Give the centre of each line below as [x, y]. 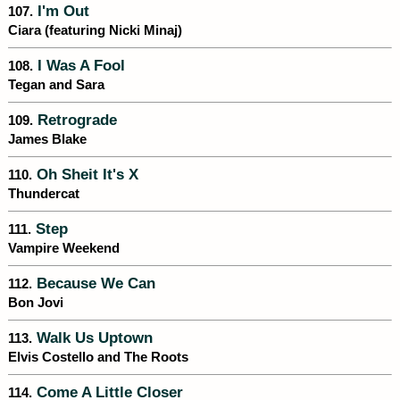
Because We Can [94, 283]
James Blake [47, 140]
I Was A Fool [79, 66]
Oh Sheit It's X [85, 175]
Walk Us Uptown [92, 338]
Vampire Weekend [64, 249]
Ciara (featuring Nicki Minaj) [95, 31]
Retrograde [75, 120]
